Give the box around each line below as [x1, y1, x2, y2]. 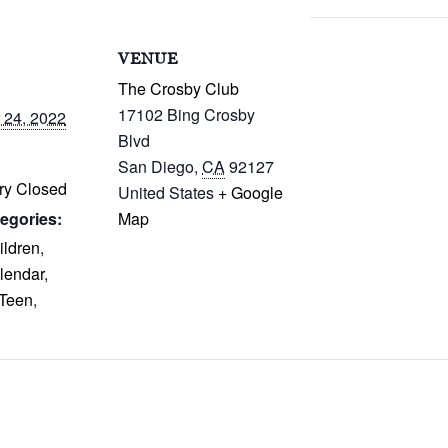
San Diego [118, 155, 194, 178]
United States [118, 181, 214, 204]
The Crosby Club [118, 77, 239, 100]
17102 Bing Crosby [118, 103, 255, 126]
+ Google [218, 181, 283, 204]
